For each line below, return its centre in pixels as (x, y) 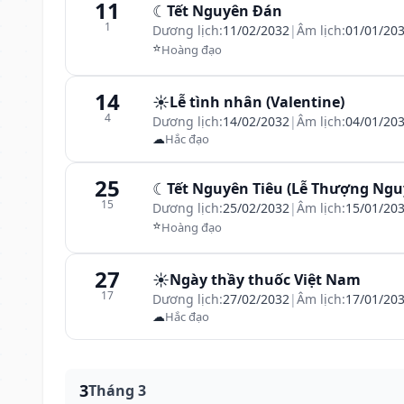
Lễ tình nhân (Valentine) (257, 102)
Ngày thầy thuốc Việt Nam (265, 280)
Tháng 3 (117, 390)
